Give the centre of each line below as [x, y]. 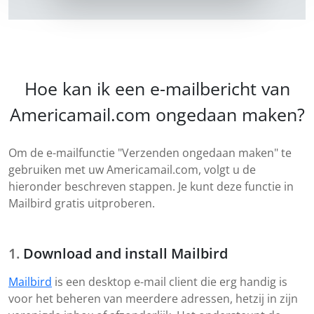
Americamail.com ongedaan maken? [157, 115]
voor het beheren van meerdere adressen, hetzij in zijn [153, 299]
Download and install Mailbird [125, 254]
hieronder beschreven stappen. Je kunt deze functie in [151, 187]
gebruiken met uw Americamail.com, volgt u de [132, 170]
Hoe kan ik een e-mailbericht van [157, 89]
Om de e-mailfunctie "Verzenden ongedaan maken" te [150, 153]
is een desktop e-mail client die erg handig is [170, 282]
